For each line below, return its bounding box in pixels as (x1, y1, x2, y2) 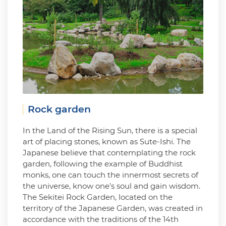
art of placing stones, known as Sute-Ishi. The (23, 137, 191, 146)
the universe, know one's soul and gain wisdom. (23, 181, 200, 191)
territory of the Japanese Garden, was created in (23, 203, 203, 213)
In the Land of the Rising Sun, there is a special (23, 126, 197, 135)
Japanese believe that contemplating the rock (23, 148, 196, 157)
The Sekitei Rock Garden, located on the (23, 192, 173, 202)
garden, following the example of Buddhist (23, 159, 183, 168)
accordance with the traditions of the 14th (23, 214, 179, 224)
